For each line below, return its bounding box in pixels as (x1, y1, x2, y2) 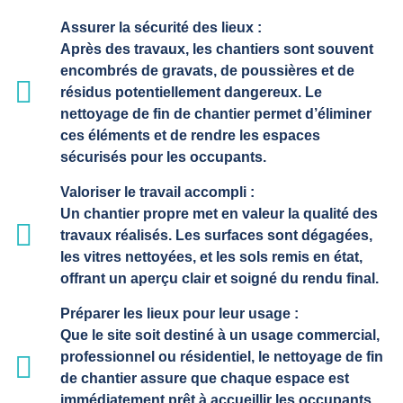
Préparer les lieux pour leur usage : (59, 305, 299, 321)
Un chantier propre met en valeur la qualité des (59, 205, 378, 221)
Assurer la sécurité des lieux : (59, 19, 262, 35)
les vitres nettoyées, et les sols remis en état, (59, 248, 363, 264)
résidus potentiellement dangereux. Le (59, 84, 322, 100)
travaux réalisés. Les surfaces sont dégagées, (59, 227, 372, 243)
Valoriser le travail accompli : (59, 184, 255, 200)
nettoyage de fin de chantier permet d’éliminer (59, 105, 372, 121)
